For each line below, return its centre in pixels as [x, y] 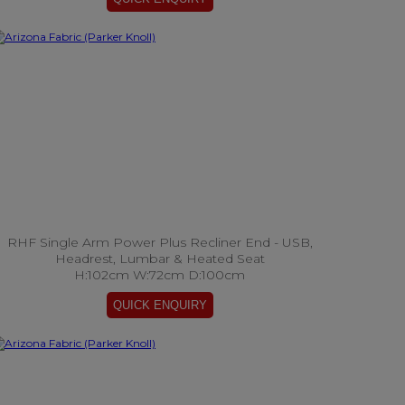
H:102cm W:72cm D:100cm [160, 275]
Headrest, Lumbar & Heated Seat [160, 259]
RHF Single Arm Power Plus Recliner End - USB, [160, 242]
